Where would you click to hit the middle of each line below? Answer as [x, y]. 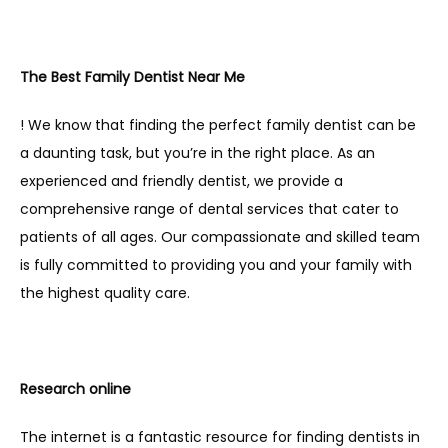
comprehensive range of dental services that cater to [209, 209]
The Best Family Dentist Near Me [132, 77]
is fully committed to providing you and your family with [216, 265]
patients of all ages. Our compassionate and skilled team [220, 237]
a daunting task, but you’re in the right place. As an [197, 153]
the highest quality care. [107, 293]
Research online [75, 389]
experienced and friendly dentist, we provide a [181, 181]
